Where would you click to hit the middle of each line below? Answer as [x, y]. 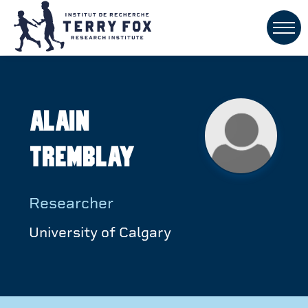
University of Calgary [100, 232]
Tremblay [81, 158]
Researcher [71, 202]
